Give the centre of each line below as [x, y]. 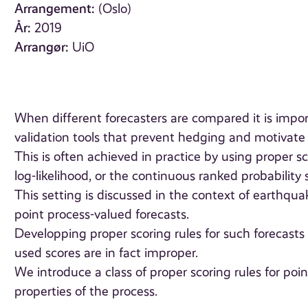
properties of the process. [86, 292]
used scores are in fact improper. [107, 253]
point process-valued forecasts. [102, 215]
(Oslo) [115, 9]
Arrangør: [42, 47]
